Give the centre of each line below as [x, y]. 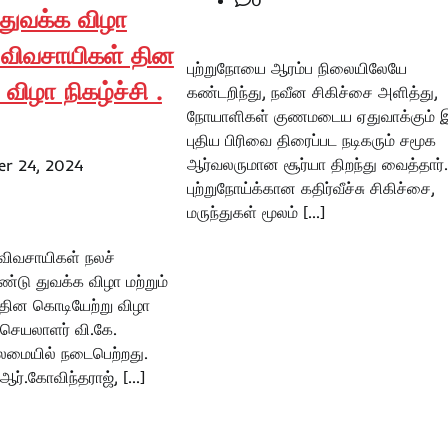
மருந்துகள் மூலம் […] [255, 212]
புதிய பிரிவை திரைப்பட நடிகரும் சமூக [311, 140]
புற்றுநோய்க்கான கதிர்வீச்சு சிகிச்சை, [310, 188]
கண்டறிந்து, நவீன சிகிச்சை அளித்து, [312, 92]
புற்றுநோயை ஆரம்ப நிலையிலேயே [296, 68]
